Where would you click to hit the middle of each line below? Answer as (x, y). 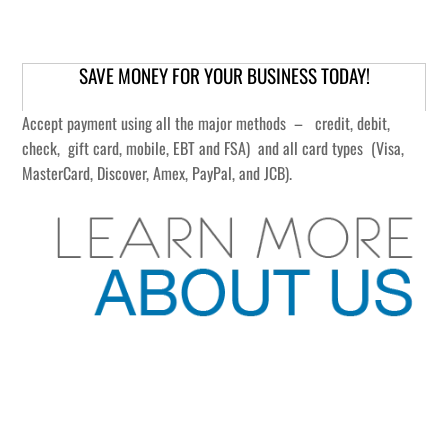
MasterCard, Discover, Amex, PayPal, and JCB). (157, 172)
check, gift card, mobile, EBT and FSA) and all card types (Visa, (213, 147)
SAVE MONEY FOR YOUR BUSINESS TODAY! (224, 75)
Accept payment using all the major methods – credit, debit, (206, 122)
